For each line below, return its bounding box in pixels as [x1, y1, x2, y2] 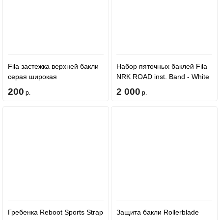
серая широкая [8, 73, 57, 81]
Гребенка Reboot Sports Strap [8, 208, 103, 216]
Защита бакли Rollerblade [116, 208, 199, 216]
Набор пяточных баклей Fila [116, 62, 207, 70]
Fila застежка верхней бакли [8, 62, 99, 70]
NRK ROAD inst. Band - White [116, 73, 209, 81]
